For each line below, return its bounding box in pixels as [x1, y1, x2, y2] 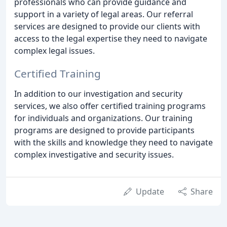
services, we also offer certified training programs [14, 100, 206, 111]
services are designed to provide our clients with [14, 21, 200, 32]
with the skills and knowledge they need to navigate [14, 136, 213, 148]
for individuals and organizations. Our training [14, 112, 193, 124]
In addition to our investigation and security [14, 88, 182, 99]
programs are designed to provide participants [14, 124, 195, 136]
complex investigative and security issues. [14, 148, 174, 160]
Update [136, 185, 164, 197]
